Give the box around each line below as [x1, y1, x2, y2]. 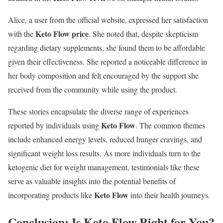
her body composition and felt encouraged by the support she [8, 70, 199, 81]
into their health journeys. [128, 189, 210, 200]
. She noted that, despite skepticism [89, 28, 198, 39]
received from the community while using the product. [8, 84, 177, 95]
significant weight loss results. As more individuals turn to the [8, 147, 201, 158]
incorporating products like [8, 189, 94, 200]
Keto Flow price [35, 27, 89, 39]
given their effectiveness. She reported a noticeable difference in [8, 56, 207, 67]
